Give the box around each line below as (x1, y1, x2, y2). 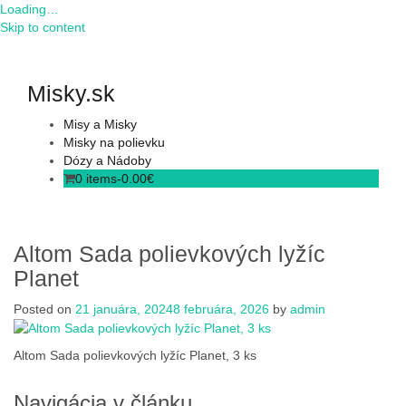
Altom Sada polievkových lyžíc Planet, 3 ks (14, 348, 256, 363)
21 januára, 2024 (75, 302, 173, 316)
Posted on (14, 302, 75, 316)
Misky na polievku (63, 135, 165, 150)
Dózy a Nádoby (63, 153, 151, 168)
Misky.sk (27, 81, 115, 106)
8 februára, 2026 (173, 302, 269, 316)
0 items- (75, 171, 121, 186)
